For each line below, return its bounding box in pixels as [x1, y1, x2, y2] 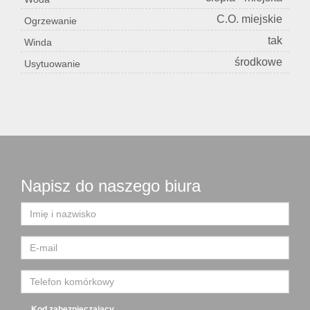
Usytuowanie [24, 58, 80, 70]
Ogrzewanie [24, 15, 77, 27]
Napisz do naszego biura [21, 176, 201, 196]
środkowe [235, 56, 282, 69]
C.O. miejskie [217, 13, 282, 26]
